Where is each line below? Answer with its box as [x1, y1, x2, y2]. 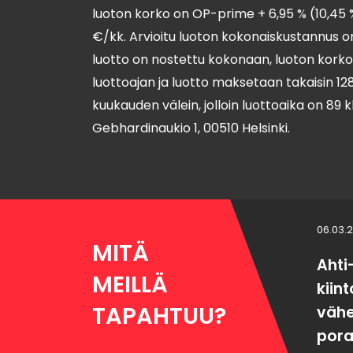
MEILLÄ [92, 269, 168, 300]
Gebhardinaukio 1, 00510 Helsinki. [92, 119, 290, 137]
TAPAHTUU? [92, 300, 226, 332]
